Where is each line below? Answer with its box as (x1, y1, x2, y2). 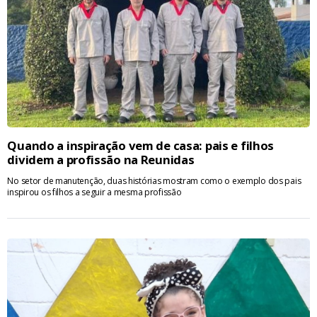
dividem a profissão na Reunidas (7, 151, 195, 168)
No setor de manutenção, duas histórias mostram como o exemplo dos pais (7, 174, 301, 187)
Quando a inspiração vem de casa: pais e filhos (7, 137, 275, 154)
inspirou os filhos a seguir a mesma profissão (7, 185, 182, 198)
